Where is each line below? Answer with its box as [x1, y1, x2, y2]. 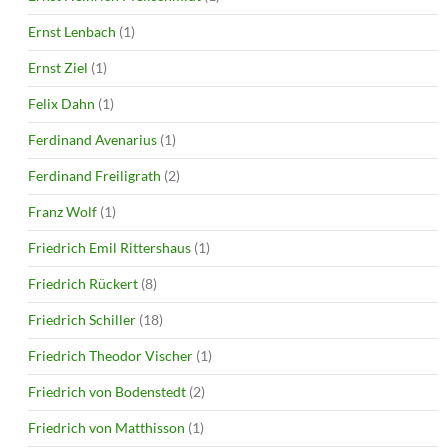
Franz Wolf [28, 202, 97, 220]
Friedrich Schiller [28, 310, 136, 328]
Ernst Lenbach [28, 22, 116, 40]
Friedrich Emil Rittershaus [28, 238, 191, 256]
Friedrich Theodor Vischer [28, 346, 193, 364]
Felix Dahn [28, 94, 95, 112]
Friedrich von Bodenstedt [28, 382, 186, 400]
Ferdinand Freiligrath [28, 166, 161, 184]
